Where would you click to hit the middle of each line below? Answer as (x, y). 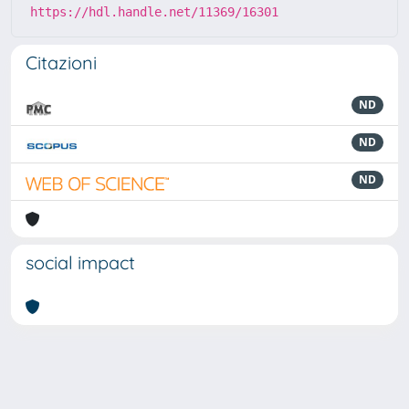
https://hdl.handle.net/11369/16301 (154, 12)
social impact (80, 262)
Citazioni (61, 63)
